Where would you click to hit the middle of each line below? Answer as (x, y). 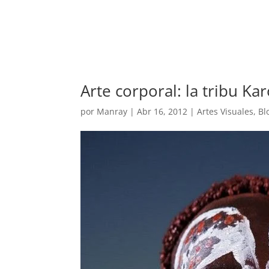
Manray (112, 111)
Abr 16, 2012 (162, 111)
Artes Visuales (225, 111)
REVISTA (180, 24)
